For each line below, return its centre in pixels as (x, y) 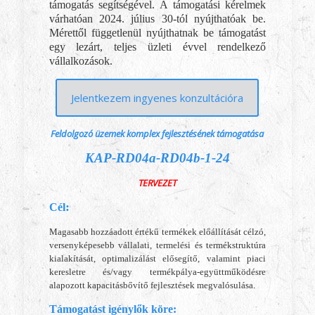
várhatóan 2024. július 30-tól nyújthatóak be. (157, 19)
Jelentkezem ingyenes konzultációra (157, 98)
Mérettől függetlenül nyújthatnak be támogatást (157, 33)
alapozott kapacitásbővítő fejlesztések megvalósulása (151, 285)
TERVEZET (157, 183)
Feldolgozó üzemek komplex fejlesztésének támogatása (157, 134)
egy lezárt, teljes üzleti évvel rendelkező (157, 47)
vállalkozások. (81, 61)
